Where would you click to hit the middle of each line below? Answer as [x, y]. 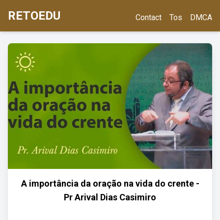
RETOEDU [34, 16]
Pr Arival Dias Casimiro [110, 197]
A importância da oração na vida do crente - [110, 183]
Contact [149, 17]
